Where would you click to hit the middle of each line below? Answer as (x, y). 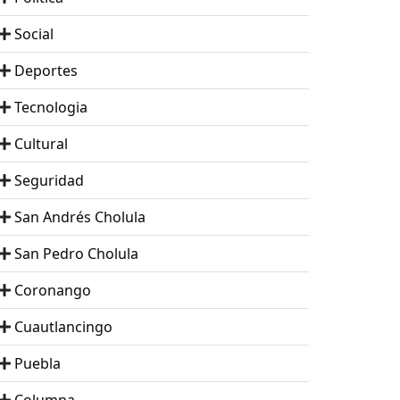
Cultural (41, 144)
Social (34, 34)
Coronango (53, 291)
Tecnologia (51, 108)
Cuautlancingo (63, 327)
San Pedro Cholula (76, 254)
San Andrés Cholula (80, 217)
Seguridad (49, 181)
